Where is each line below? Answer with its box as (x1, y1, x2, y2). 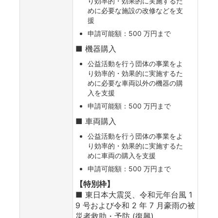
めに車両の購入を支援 (88, 151, 156, 160)
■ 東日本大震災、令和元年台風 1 (75, 189, 192, 200)
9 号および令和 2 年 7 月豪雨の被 (75, 200, 195, 210)
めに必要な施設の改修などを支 (88, 6, 183, 15)
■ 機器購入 (75, 43, 116, 54)
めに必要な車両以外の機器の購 (88, 78, 183, 87)
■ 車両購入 (75, 116, 116, 126)
